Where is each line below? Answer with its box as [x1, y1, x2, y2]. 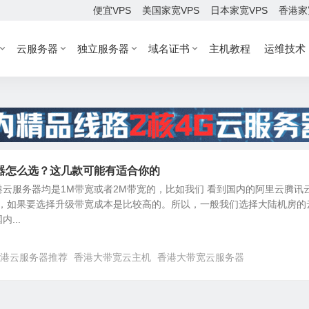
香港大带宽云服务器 [157, 252, 244, 263]
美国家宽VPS [142, 5, 199, 16]
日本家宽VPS [210, 5, 268, 16]
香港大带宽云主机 [74, 252, 151, 263]
